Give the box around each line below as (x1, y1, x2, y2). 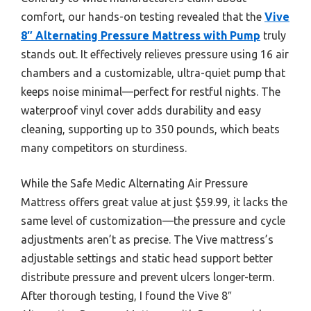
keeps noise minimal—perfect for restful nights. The (21, 85, 280, 99)
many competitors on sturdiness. (21, 142, 187, 155)
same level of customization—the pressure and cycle (21, 215, 285, 228)
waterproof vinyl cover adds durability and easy (21, 104, 261, 117)
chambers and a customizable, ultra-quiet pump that (21, 67, 285, 80)
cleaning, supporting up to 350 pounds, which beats (21, 123, 280, 136)
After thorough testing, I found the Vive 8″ (21, 289, 232, 303)
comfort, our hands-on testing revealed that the (21, 10, 264, 24)
